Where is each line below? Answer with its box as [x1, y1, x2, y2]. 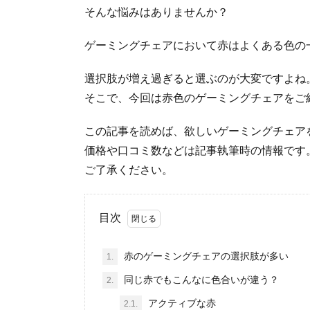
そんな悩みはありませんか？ [84, 6, 228, 19]
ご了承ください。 [84, 164, 173, 176]
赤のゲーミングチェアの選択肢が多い [121, 250, 289, 262]
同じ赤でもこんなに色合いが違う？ [121, 274, 279, 286]
